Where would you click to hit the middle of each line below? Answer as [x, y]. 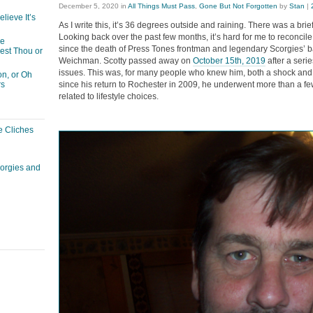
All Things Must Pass [161, 6]
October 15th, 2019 [229, 60]
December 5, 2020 [89, 6]
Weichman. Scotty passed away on [126, 60]
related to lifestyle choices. [109, 96]
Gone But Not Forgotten [238, 6]
